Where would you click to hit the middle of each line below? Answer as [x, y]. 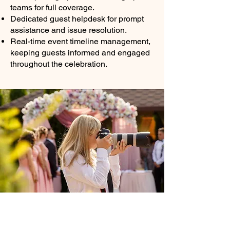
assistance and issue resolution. [69, 30]
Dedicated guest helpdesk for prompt [77, 19]
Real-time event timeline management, [80, 41]
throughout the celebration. [59, 64]
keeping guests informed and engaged [80, 53]
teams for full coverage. [52, 7]
